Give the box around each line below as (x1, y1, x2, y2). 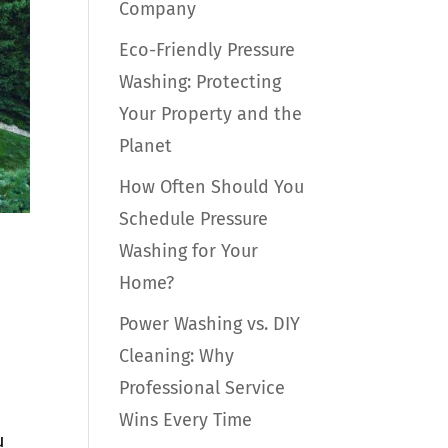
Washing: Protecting (119, 71, 282, 93)
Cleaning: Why (119, 345, 235, 367)
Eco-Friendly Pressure (119, 39, 296, 61)
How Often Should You (119, 176, 305, 198)
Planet (119, 135, 173, 157)
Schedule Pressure (119, 208, 269, 230)
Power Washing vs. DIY (119, 313, 301, 335)
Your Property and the (119, 103, 303, 125)
